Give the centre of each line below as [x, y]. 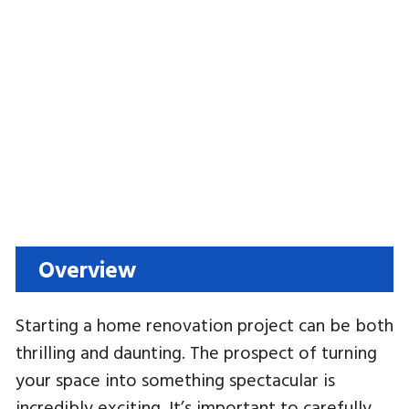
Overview [87, 269]
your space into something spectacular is [175, 379]
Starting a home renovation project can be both [204, 324]
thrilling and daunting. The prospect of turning [196, 351]
